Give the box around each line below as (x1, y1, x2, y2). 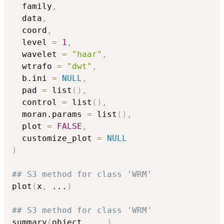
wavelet (12, 49, 62, 59)
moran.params (12, 109, 87, 119)
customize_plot (12, 133, 97, 143)
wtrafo (12, 61, 57, 71)
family (12, 1, 52, 11)
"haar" (72, 49, 102, 59)
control (12, 97, 62, 107)
